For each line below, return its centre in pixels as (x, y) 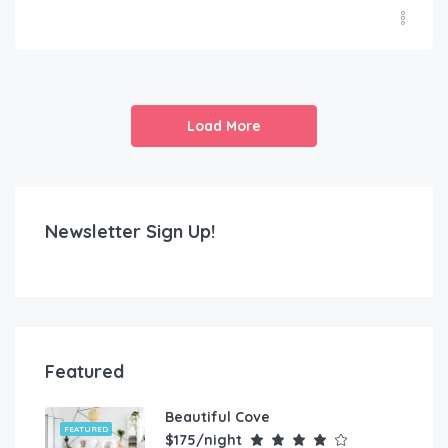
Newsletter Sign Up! (130, 232)
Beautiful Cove (217, 417)
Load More (224, 126)
